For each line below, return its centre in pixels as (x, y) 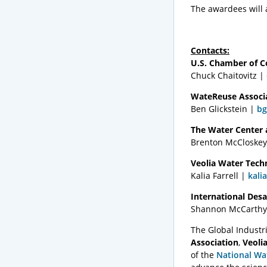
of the (204, 255)
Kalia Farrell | (219, 176)
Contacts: (210, 50)
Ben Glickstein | (224, 109)
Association (215, 242)
